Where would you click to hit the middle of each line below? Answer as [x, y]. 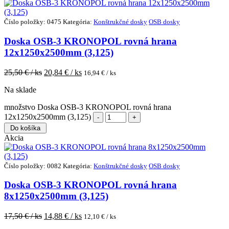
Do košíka [25, 128]
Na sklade [20, 89]
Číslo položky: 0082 [33, 166]
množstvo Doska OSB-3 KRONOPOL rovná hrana [88, 107]
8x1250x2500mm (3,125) [56, 196]
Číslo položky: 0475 [33, 22]
